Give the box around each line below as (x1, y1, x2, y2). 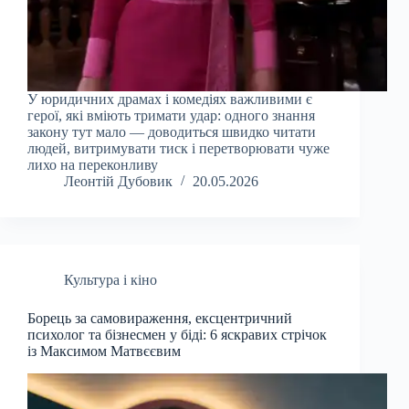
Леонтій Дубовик (64, 173, 173, 190)
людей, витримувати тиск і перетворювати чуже (27, 141, 330, 157)
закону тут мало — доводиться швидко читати (27, 124, 316, 141)
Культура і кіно (64, 272, 157, 288)
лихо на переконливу (27, 157, 158, 173)
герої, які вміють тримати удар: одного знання (27, 108, 315, 124)
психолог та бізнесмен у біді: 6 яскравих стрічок (27, 327, 327, 343)
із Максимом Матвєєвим (27, 343, 181, 360)
